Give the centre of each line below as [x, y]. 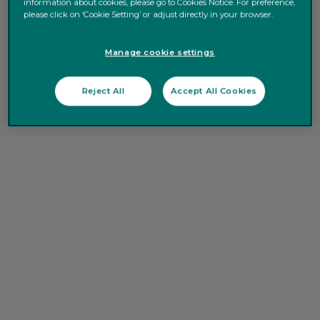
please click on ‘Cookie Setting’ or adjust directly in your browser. [149, 15]
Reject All [103, 91]
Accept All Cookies [214, 91]
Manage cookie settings [160, 52]
